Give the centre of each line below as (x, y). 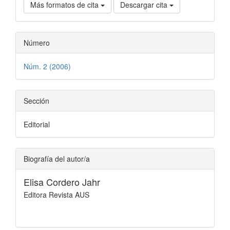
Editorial (37, 124)
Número (37, 42)
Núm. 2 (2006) (47, 66)
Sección (36, 100)
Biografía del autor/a (57, 158)
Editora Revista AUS (56, 194)
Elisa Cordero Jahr (62, 181)
